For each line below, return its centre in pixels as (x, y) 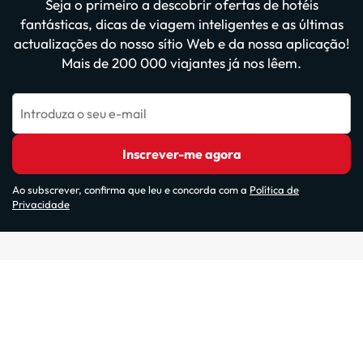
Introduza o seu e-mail (83, 113)
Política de (274, 189)
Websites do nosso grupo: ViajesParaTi (181, 265)
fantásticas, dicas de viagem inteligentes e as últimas (181, 23)
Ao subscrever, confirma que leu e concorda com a (131, 189)
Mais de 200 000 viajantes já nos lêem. (181, 62)
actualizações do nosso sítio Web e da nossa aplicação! (181, 43)
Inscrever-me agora (181, 154)
